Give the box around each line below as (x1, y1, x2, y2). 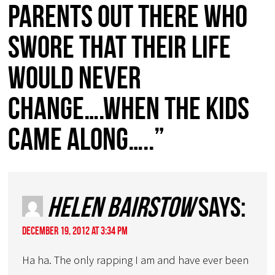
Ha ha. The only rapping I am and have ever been (22, 253, 249, 268)
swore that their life (8, 30, 231, 64)
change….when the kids (8, 91, 250, 126)
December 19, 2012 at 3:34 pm (22, 224, 128, 237)
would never (8, 61, 142, 95)
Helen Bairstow (47, 192, 195, 223)
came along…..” (8, 122, 165, 157)
